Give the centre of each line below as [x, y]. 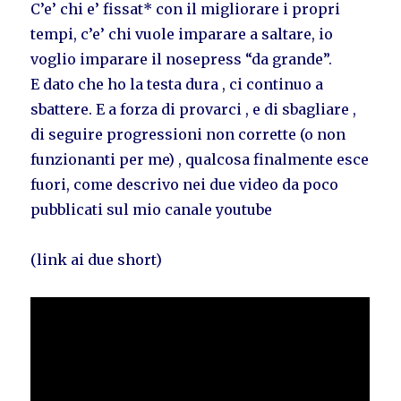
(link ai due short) [97, 259]
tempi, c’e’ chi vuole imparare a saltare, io [182, 34]
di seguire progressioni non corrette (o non [188, 134]
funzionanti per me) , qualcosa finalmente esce [200, 159]
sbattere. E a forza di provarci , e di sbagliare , [194, 109]
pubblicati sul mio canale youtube [152, 209]
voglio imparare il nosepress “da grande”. [182, 59]
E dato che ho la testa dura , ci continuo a [177, 84]
